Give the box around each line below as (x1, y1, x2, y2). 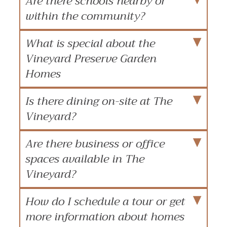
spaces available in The (25, 149, 144, 169)
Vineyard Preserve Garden (25, 49, 157, 68)
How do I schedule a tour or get (25, 192, 185, 211)
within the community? (25, 6, 145, 26)
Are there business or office (25, 134, 165, 154)
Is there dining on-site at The (25, 91, 172, 111)
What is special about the (25, 33, 155, 53)
